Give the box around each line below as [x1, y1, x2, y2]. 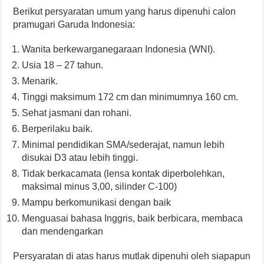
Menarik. [22, 76, 58, 87]
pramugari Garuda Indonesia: [13, 19, 136, 30]
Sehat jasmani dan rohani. [22, 108, 132, 118]
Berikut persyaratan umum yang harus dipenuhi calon [13, 6, 236, 17]
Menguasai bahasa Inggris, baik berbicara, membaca [22, 213, 243, 224]
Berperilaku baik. [22, 124, 93, 134]
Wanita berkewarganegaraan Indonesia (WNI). [22, 44, 216, 55]
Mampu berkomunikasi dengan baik [22, 197, 171, 208]
